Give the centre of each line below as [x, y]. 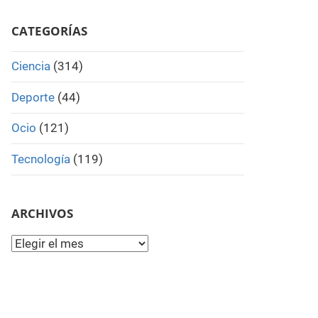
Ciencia [31, 66]
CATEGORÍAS [49, 31]
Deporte [33, 97]
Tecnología [40, 159]
